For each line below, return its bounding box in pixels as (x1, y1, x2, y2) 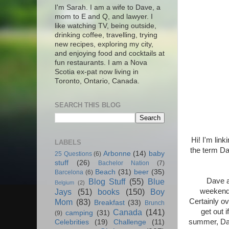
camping (65, 209, 93, 217)
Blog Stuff (88, 177, 126, 187)
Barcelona (55, 169, 83, 176)
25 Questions (55, 150, 92, 158)
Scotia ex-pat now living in (55, 68, 139, 76)
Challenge (113, 218, 146, 226)
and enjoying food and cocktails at (55, 50, 165, 58)
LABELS (55, 138, 81, 146)
